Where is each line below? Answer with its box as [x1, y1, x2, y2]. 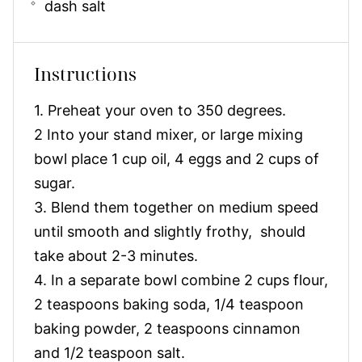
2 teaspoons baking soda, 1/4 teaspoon [34, 295, 304, 313]
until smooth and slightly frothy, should [34, 222, 305, 240]
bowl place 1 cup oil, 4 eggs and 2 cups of [34, 149, 319, 167]
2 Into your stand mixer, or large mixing [34, 125, 303, 143]
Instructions [34, 61, 137, 86]
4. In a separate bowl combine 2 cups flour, [34, 271, 328, 288]
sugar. [34, 174, 75, 192]
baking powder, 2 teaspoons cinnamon [34, 319, 301, 337]
